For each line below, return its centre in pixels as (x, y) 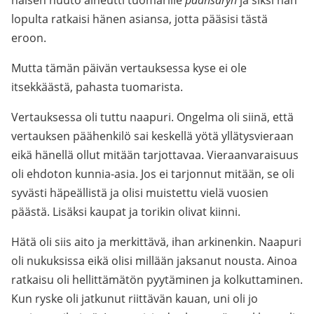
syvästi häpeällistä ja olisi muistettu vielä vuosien (140, 193)
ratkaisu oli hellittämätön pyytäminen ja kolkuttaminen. (157, 280)
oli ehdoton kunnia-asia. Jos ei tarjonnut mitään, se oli (153, 174)
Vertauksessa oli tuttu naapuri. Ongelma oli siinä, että (152, 117)
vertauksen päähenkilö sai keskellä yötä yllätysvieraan (152, 136)
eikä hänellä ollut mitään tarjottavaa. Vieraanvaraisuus (155, 155)
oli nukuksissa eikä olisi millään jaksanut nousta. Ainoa (154, 261)
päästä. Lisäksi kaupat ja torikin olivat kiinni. (126, 212)
